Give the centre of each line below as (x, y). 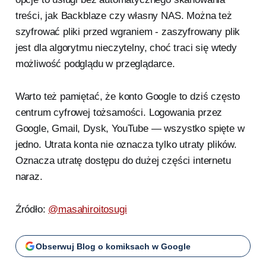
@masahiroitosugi (88, 210)
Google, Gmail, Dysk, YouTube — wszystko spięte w (130, 129)
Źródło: (32, 210)
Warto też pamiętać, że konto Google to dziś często (128, 97)
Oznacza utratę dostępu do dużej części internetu (123, 161)
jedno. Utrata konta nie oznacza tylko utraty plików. (126, 145)
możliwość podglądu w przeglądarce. (95, 64)
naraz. (29, 177)
